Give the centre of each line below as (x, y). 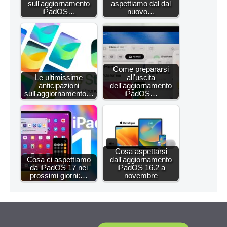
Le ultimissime (59, 77)
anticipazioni (59, 85)
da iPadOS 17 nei (59, 167)
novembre (141, 175)
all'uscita (141, 77)
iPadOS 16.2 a (141, 167)
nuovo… (141, 11)
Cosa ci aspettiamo (59, 159)
